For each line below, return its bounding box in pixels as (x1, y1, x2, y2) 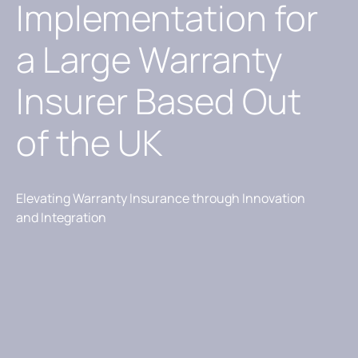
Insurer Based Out (16, 77, 301, 125)
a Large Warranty (16, 35, 283, 83)
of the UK (16, 118, 169, 166)
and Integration (16, 209, 106, 226)
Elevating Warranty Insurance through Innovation (16, 189, 305, 207)
